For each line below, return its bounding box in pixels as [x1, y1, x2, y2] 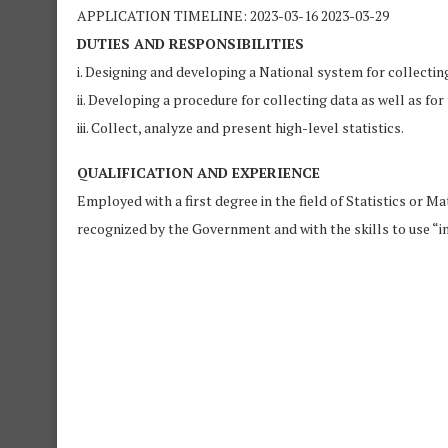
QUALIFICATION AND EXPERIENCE [77, 163, 320, 183]
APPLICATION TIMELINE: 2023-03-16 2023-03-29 [77, 6, 389, 26]
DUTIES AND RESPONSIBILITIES [77, 34, 304, 54]
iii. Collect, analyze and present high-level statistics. [77, 118, 404, 138]
